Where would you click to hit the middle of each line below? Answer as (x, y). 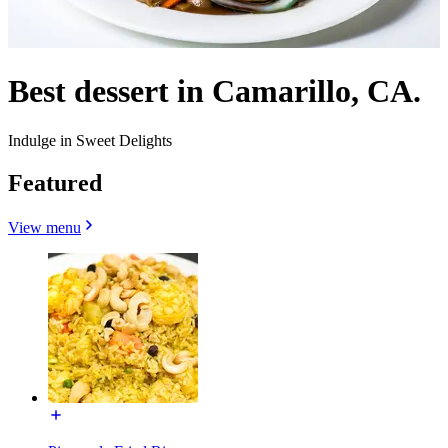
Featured (55, 182)
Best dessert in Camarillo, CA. (214, 91)
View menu (44, 227)
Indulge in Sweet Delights (90, 140)
